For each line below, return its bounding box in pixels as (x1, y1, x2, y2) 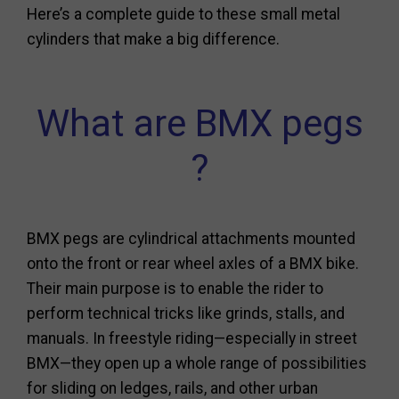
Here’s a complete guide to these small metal (27, 5, 340, 23)
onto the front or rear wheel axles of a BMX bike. (27, 255, 359, 273)
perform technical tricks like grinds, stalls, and (27, 305, 345, 322)
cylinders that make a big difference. (27, 30, 280, 48)
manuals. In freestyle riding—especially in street (27, 330, 357, 347)
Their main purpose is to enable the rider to (27, 280, 323, 297)
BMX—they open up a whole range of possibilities (27, 354, 367, 372)
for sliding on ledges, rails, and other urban (27, 379, 318, 397)
